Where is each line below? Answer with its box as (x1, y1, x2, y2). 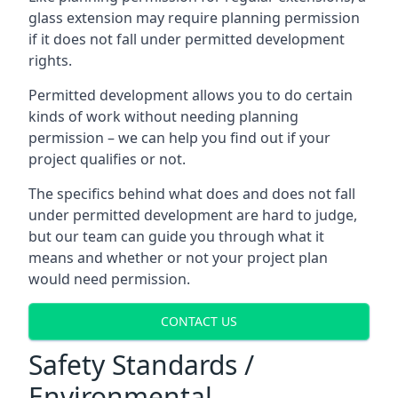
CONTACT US (161, 313, 237, 330)
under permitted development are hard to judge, (28, 204, 357, 225)
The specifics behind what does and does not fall (28, 183, 355, 203)
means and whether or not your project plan (28, 247, 328, 267)
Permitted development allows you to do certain (28, 84, 353, 105)
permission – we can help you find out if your (28, 127, 330, 147)
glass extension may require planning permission (28, 7, 360, 28)
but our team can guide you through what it (28, 226, 324, 246)
